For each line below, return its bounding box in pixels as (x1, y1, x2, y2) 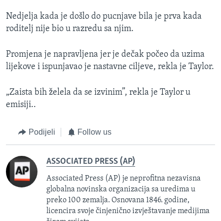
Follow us (77, 128, 111, 137)
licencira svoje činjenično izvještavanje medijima (46, 207, 210, 215)
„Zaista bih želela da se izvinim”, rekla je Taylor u (6, 88, 190, 98)
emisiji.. (6, 100, 36, 110)
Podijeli (28, 128, 55, 137)
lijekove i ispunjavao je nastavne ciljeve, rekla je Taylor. (6, 62, 214, 72)
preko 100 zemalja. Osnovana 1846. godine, (46, 196, 191, 204)
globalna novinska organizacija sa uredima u (46, 185, 195, 193)
